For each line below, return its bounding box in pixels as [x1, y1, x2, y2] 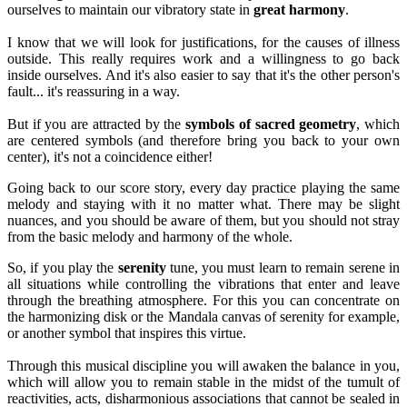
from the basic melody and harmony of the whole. [7, 228, 293, 244]
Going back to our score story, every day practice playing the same [7, 179, 400, 195]
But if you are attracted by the [7, 115, 186, 132]
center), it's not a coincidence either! [7, 148, 213, 164]
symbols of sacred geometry [185, 115, 357, 132]
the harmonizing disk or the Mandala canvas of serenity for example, [7, 308, 400, 324]
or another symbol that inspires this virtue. [7, 324, 246, 341]
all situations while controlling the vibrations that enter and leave [7, 275, 400, 292]
